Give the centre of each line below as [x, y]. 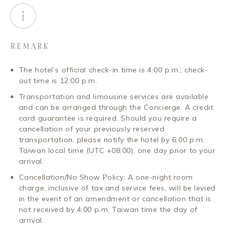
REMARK [30, 46]
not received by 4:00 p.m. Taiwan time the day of [108, 209]
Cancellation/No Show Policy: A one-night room [106, 177]
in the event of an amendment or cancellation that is [115, 198]
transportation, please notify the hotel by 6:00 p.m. [112, 139]
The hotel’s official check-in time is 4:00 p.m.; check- [113, 70]
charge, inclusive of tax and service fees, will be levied [117, 188]
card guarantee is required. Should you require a [108, 118]
